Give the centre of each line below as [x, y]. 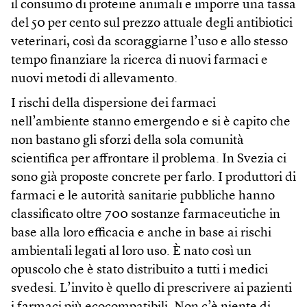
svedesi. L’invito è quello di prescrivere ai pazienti [151, 288]
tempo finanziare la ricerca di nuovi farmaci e [139, 60]
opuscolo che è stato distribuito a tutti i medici [139, 270]
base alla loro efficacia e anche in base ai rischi [141, 233]
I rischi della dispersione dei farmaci [113, 103]
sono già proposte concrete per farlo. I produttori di [153, 177]
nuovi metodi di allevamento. [94, 79]
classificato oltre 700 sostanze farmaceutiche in [146, 214]
